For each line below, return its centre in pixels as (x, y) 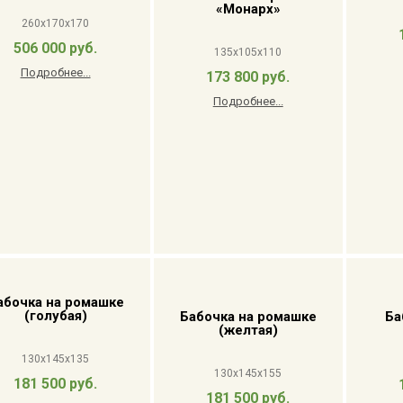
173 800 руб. (248, 77)
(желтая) (248, 330)
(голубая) (55, 316)
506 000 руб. (56, 48)
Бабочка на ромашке (248, 317)
